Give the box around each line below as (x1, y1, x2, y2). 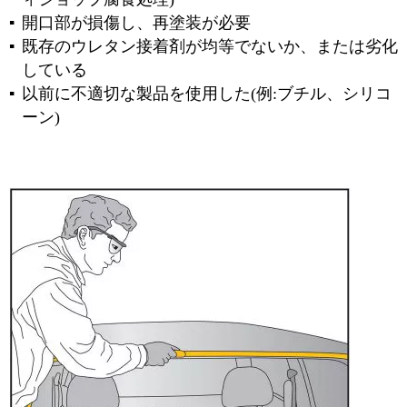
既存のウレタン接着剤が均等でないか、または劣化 (22, 37, 398, 55)
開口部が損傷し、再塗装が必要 (22, 14, 251, 32)
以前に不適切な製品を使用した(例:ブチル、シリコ (22, 84, 392, 103)
